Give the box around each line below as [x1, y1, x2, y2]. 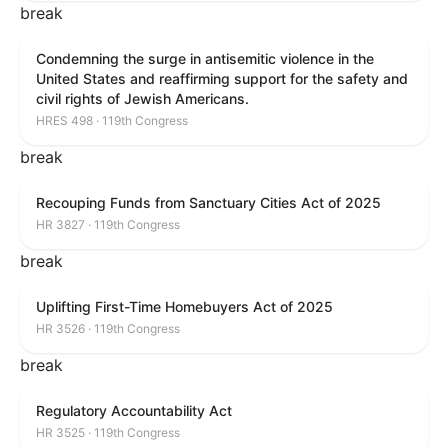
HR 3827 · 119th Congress [36, 217, 180, 232]
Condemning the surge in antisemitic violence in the [36, 50, 374, 67]
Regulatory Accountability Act [36, 402, 232, 419]
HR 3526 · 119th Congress [36, 321, 180, 336]
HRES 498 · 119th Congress [36, 113, 188, 128]
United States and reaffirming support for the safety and [36, 70, 408, 87]
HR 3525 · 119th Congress [36, 425, 180, 440]
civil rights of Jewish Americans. [36, 90, 249, 107]
